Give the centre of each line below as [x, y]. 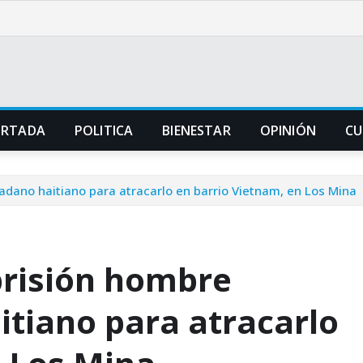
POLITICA [104, 130]
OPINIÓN [288, 130]
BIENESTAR [196, 130]
